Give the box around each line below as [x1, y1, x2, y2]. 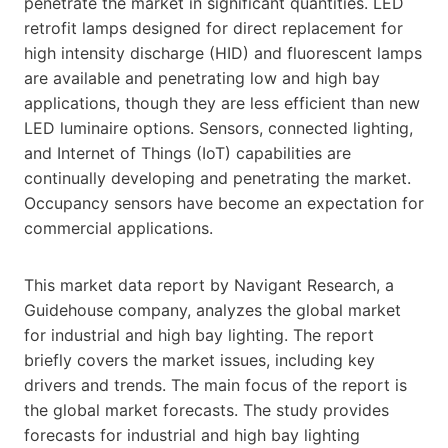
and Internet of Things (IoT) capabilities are [24, 142, 351, 163]
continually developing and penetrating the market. [24, 167, 411, 188]
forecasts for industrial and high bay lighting [24, 424, 360, 445]
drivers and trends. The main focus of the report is [24, 374, 407, 395]
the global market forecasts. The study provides [24, 399, 389, 420]
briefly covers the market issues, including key [24, 349, 375, 370]
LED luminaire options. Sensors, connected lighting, [24, 117, 413, 138]
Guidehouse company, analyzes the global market [24, 299, 401, 320]
